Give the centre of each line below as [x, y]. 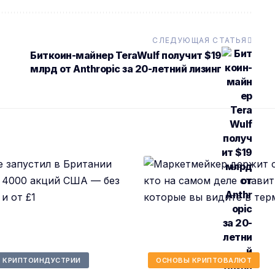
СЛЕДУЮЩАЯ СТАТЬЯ [200, 41]
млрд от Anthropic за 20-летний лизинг [126, 69]
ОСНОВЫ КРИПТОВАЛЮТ [204, 260]
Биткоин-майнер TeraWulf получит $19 [126, 56]
